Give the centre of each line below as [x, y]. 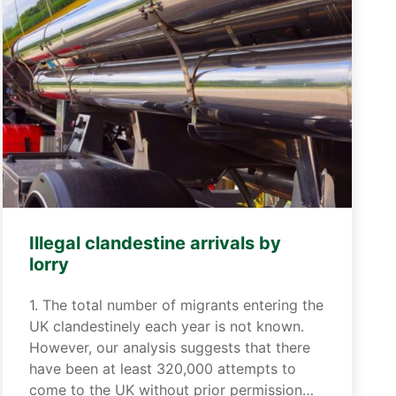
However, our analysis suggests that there [170, 347]
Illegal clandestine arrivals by [156, 243]
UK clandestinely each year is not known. [167, 326]
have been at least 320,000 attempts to [163, 369]
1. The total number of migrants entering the [177, 305]
